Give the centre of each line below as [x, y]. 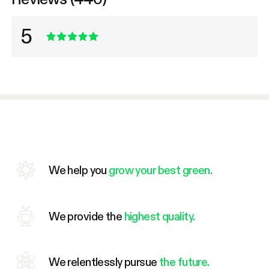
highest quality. [159, 216]
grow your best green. [161, 170]
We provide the [86, 216]
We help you [79, 170]
